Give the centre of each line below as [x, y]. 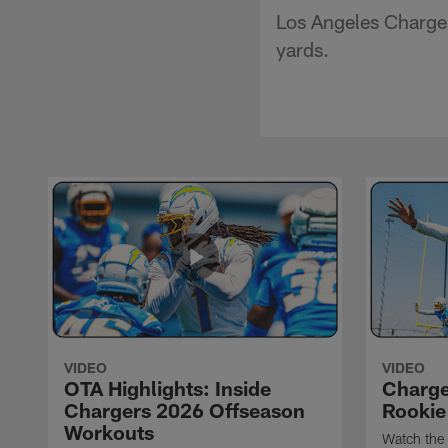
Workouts [109, 431]
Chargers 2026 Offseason [184, 409]
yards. [302, 48]
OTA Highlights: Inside [167, 387]
